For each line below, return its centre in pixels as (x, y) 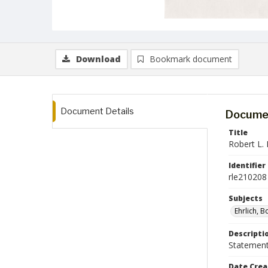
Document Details (97, 111)
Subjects (246, 198)
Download (98, 59)
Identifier (247, 165)
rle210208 (248, 177)
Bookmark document (191, 59)
